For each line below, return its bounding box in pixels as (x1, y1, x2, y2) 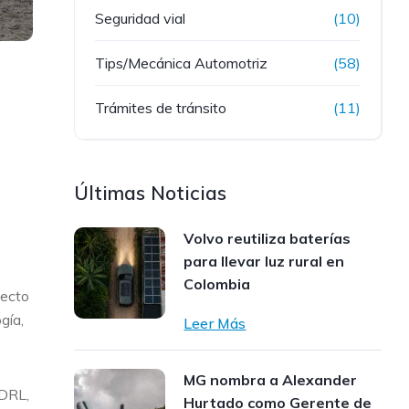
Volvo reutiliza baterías (184, 229, 351, 247)
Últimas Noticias (74, 181, 227, 204)
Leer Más (184, 314, 246, 332)
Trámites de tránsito (95, 99, 227, 117)
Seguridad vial (95, 9, 186, 27)
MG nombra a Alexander (184, 371, 358, 389)
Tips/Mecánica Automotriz (95, 54, 268, 72)
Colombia (184, 275, 251, 293)
